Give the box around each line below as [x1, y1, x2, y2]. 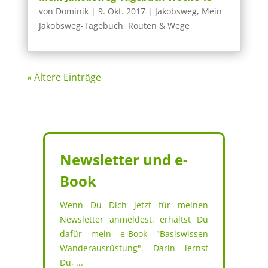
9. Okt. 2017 [98, 5, 145, 17]
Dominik [55, 5, 89, 17]
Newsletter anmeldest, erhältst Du [59, 214, 209, 226]
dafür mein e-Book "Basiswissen [59, 228, 209, 240]
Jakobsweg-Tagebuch [38, 20, 123, 32]
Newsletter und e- [59, 150, 188, 170]
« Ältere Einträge [26, 71, 101, 84]
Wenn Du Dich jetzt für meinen [59, 199, 209, 211]
